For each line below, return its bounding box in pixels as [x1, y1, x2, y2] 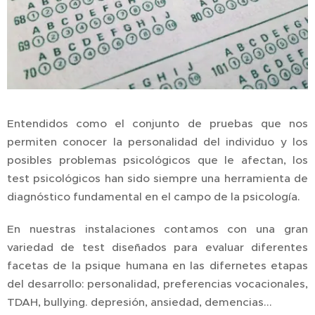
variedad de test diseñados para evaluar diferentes [7, 240, 308, 255]
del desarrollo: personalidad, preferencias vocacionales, [7, 277, 308, 291]
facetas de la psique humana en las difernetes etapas [7, 259, 308, 273]
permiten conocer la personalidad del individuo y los [7, 135, 308, 149]
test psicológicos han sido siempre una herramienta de [7, 172, 308, 186]
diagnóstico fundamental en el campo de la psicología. [7, 190, 300, 204]
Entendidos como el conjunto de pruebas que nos [7, 117, 308, 131]
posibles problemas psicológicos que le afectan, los [7, 153, 308, 167]
